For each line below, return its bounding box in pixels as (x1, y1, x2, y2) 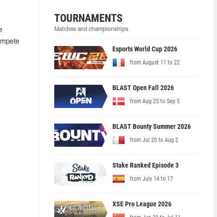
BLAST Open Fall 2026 (112, 83, 174, 92)
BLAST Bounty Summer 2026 (112, 122, 191, 130)
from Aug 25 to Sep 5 (129, 98, 180, 105)
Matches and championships (54, 27, 128, 32)
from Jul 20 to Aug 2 (129, 137, 178, 143)
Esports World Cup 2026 (112, 45, 177, 53)
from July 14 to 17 (129, 175, 173, 182)
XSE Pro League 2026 (112, 200, 171, 208)
